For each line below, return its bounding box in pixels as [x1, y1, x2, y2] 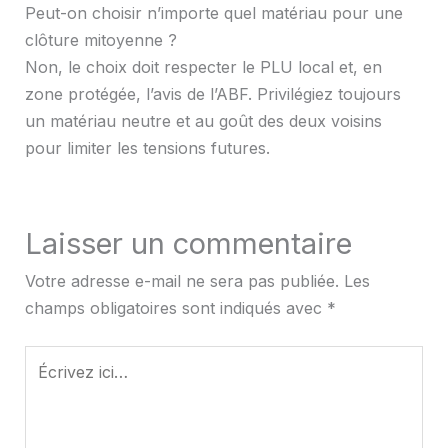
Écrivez [23, 347, 80, 368]
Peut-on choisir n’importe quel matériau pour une [24, 2, 403, 23]
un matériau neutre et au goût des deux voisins [24, 110, 382, 131]
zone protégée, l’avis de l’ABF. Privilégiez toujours [24, 83, 401, 104]
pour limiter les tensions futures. [24, 137, 270, 158]
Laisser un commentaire [24, 225, 352, 261]
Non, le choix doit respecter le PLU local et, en [24, 56, 382, 77]
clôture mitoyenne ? [24, 29, 177, 50]
